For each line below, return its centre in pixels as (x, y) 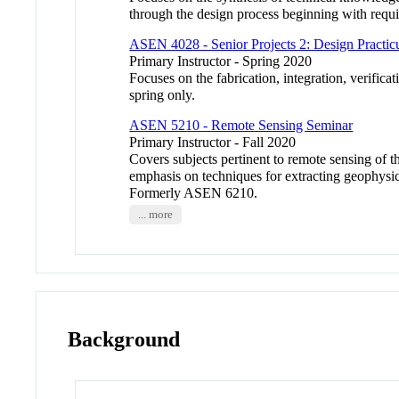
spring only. (163, 94)
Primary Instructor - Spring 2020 (221, 61)
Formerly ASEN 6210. (194, 192)
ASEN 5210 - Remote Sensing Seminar (241, 125)
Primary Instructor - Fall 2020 (213, 142)
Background (124, 339)
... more (155, 214)
